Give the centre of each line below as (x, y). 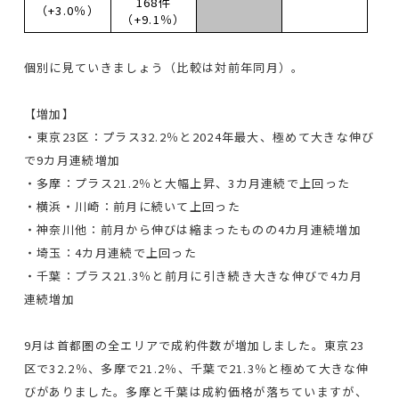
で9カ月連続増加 (72, 159)
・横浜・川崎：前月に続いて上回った (132, 206)
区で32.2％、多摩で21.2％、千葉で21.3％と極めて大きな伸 (196, 368)
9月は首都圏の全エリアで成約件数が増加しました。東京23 (194, 345)
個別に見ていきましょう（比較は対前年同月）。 (164, 67)
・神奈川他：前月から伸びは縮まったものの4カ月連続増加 (192, 229)
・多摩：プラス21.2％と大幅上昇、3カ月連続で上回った (187, 183)
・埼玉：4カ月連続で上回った (110, 252)
